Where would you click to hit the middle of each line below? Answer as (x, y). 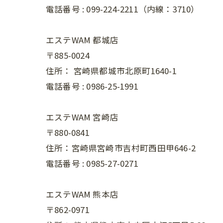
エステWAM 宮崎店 (82, 117)
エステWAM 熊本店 (82, 194)
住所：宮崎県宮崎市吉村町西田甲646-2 (121, 148)
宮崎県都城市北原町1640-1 (125, 71)
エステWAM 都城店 (82, 40)
